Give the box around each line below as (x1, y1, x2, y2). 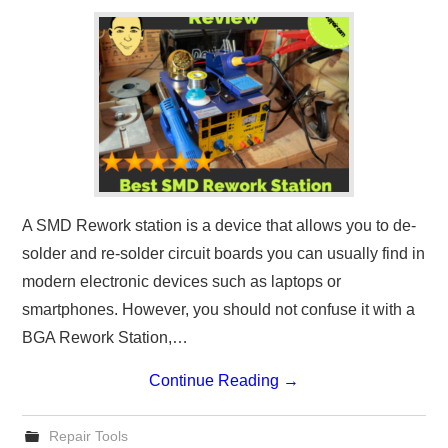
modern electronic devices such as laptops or (22, 273, 342, 291)
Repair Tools (48, 428, 128, 445)
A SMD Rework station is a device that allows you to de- (22, 217, 417, 235)
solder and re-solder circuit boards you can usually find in (22, 245, 426, 263)
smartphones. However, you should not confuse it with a (22, 301, 416, 319)
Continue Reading (149, 372, 283, 390)
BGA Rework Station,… (22, 329, 189, 347)
